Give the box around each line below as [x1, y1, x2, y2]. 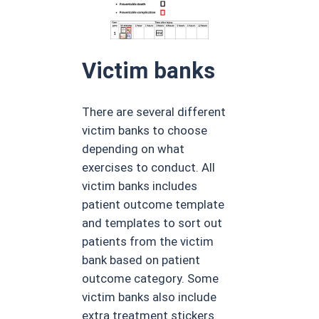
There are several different [82, 104, 226, 119]
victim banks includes [82, 178, 198, 193]
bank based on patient [82, 252, 201, 267]
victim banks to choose [82, 122, 208, 137]
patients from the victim [82, 234, 214, 249]
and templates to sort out [82, 215, 223, 230]
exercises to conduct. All [82, 159, 216, 174]
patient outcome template [82, 197, 225, 211]
